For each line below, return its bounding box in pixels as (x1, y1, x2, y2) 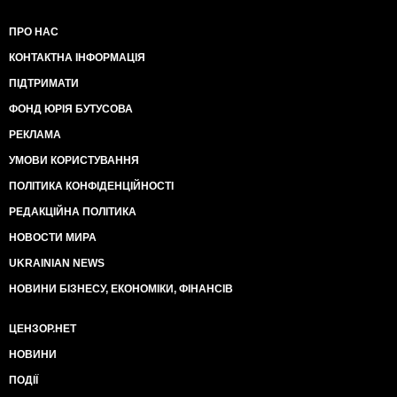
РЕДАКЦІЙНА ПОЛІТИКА (9, 206, 136, 218)
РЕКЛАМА (9, 128, 61, 141)
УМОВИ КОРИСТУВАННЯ (9, 154, 139, 167)
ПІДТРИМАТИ (9, 77, 79, 90)
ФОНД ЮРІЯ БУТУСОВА (9, 103, 133, 115)
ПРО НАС (9, 26, 58, 38)
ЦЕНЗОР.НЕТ (9, 323, 76, 335)
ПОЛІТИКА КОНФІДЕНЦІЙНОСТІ (9, 180, 174, 192)
